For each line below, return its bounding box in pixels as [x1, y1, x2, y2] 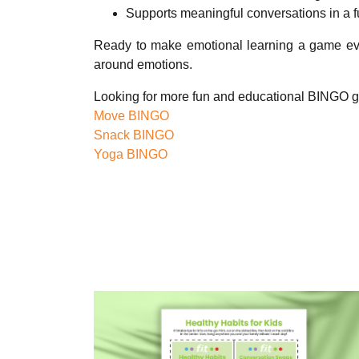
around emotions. [94, 57, 192, 71]
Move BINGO [94, 108, 169, 123]
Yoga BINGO [94, 147, 167, 161]
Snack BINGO [94, 127, 174, 142]
